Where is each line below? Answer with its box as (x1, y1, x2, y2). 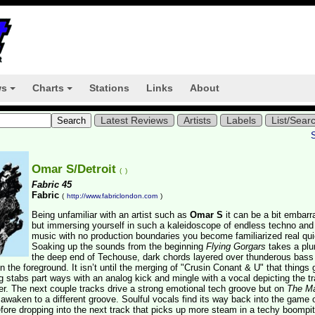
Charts (32, 82, 64, 94)
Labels (226, 115, 256, 126)
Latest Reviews (101, 115, 168, 126)
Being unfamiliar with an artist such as (32, 210, 190, 220)
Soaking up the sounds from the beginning (32, 241, 206, 252)
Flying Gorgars (206, 241, 266, 252)
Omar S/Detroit (32, 162, 120, 176)
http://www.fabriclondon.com (67, 192, 157, 200)
